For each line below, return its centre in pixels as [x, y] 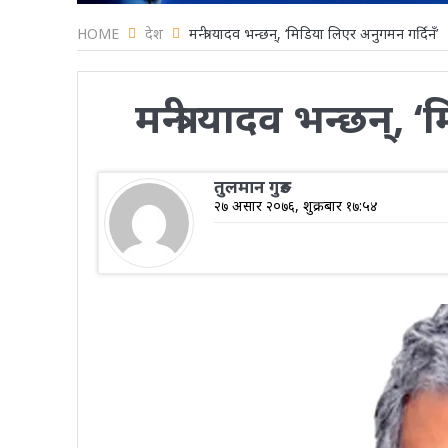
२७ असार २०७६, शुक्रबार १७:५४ [295, 205]
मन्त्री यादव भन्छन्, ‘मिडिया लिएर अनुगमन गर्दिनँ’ [313, 33]
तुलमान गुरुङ [252, 186]
